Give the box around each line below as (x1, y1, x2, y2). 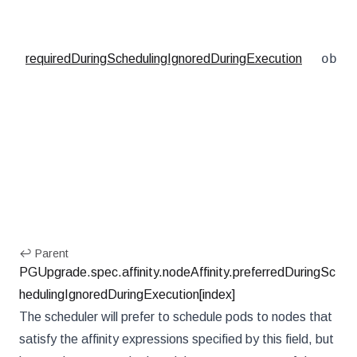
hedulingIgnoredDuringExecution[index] (19, 288, 235, 301)
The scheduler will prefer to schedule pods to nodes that (19, 310, 332, 324)
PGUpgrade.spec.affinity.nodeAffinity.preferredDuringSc (19, 265, 335, 279)
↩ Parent (19, 247, 69, 260)
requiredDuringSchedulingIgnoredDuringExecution (25, 52, 302, 65)
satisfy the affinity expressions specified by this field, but (19, 332, 334, 346)
